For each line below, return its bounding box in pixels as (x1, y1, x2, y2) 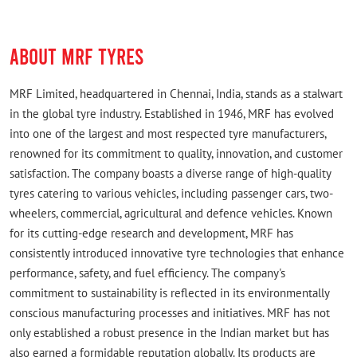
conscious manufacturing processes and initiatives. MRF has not (10, 305, 330, 321)
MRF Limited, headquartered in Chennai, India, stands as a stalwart (10, 86, 343, 102)
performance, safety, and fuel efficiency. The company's (10, 265, 285, 281)
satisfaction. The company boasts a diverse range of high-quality (10, 166, 331, 182)
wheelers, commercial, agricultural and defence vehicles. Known (10, 206, 332, 222)
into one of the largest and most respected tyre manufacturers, (10, 126, 326, 142)
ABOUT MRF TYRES (10, 42, 143, 70)
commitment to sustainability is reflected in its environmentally (10, 285, 329, 301)
